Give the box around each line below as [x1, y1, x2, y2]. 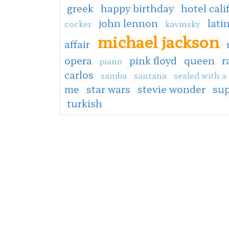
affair [64, 36, 90, 51]
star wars [86, 81, 130, 96]
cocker [64, 17, 91, 30]
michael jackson [97, 30, 219, 53]
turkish [67, 96, 102, 110]
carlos [64, 67, 94, 82]
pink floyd [129, 53, 177, 67]
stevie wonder [138, 81, 205, 96]
